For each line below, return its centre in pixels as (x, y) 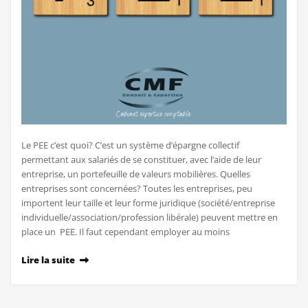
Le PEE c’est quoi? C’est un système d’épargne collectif (130, 145)
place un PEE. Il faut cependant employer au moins (125, 232)
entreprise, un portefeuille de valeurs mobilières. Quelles (136, 174)
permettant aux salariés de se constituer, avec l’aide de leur (141, 160)
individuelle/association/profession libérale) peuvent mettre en (150, 218)
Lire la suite (48, 260)
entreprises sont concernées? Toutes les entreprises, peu (137, 189)
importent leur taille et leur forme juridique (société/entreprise (148, 203)
